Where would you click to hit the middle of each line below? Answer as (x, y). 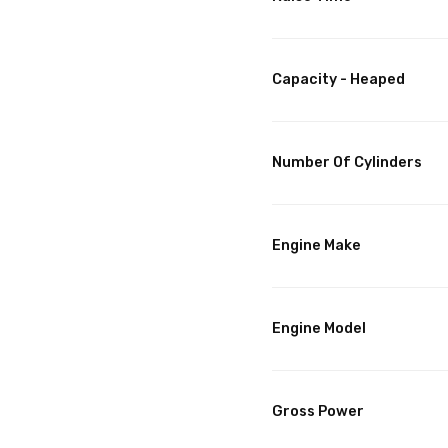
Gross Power (318, 412)
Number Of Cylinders (347, 163)
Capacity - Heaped (338, 80)
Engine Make (316, 246)
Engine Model (319, 329)
